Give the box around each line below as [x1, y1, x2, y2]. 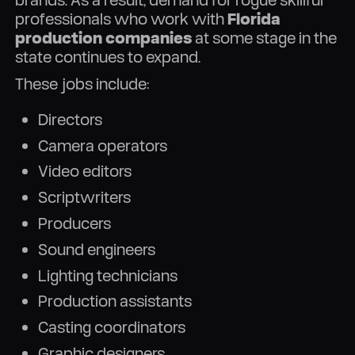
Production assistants [37, 291, 192, 311]
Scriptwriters [37, 187, 131, 208]
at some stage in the [192, 27, 338, 48]
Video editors [37, 161, 132, 181]
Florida [227, 8, 281, 29]
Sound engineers [37, 239, 155, 259]
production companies [15, 27, 193, 48]
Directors [37, 109, 102, 129]
